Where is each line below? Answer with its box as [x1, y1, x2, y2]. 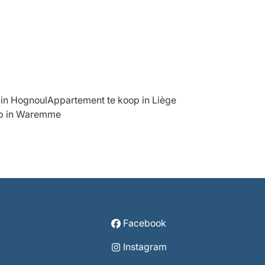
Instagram [122, 240, 167, 253]
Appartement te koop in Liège [47, 93, 176, 106]
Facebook [123, 216, 167, 229]
